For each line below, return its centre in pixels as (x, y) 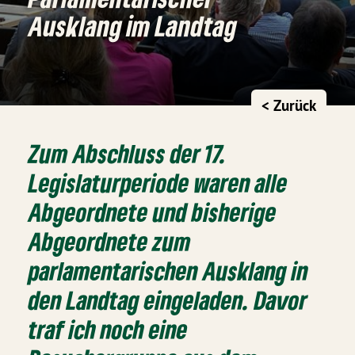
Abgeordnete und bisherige (153, 212)
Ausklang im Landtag (133, 25)
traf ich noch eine (109, 329)
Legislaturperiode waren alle (158, 182)
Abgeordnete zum (110, 241)
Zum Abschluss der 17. (128, 153)
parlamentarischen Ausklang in (169, 270)
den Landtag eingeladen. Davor (168, 300)
